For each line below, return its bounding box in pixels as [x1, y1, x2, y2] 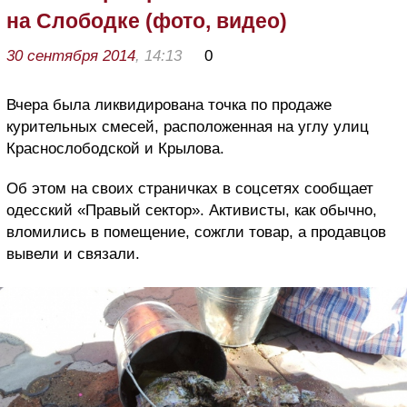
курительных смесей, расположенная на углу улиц [6, 118, 369, 136]
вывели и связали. [6, 245, 140, 263]
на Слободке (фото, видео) [6, 9, 287, 34]
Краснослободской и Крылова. [6, 140, 224, 158]
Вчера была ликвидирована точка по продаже [6, 96, 332, 114]
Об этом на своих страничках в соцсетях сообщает [6, 180, 373, 198]
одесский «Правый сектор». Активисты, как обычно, [6, 202, 377, 220]
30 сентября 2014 [6, 47, 135, 65]
